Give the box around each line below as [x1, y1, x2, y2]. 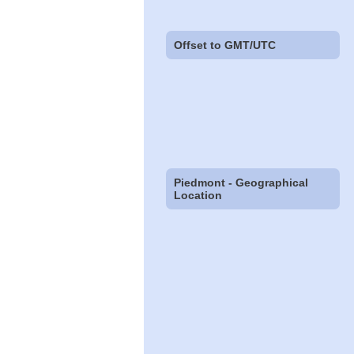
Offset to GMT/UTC [174, 38, 277, 51]
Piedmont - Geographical [174, 176, 309, 190]
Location [174, 189, 223, 202]
